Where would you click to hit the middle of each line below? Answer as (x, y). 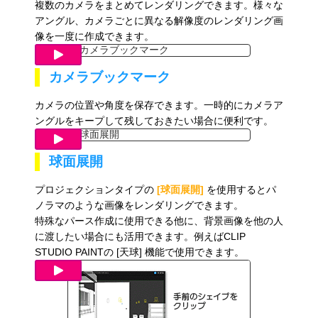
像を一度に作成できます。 (95, 37)
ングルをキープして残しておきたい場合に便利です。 (154, 121)
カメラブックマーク (109, 77)
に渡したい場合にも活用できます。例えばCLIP (140, 237)
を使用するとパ (241, 190)
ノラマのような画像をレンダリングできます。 (139, 205)
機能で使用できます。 (194, 252)
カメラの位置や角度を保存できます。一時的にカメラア (159, 105)
